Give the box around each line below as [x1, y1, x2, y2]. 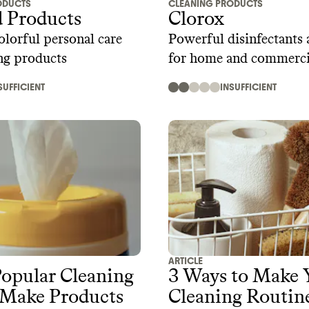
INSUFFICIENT [220, 81, 277, 93]
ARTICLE [168, 255, 203, 268]
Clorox [168, 9, 224, 29]
